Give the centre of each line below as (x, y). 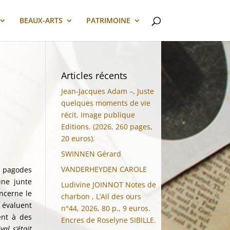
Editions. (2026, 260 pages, (107, 127)
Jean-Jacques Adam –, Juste (108, 91)
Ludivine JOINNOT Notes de (109, 185)
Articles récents (94, 75)
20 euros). (78, 138)
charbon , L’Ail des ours (101, 196)
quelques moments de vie (106, 103)
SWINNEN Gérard (91, 154)
